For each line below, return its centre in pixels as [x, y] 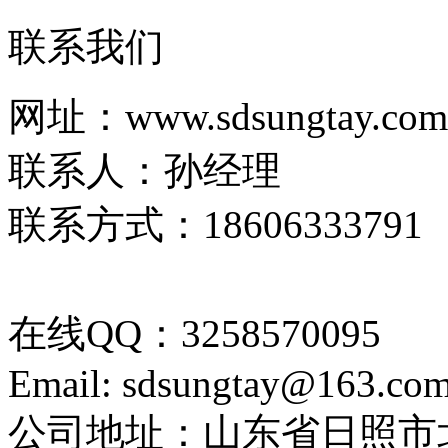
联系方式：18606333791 [215, 224]
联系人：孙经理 [144, 170]
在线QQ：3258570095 [194, 333]
